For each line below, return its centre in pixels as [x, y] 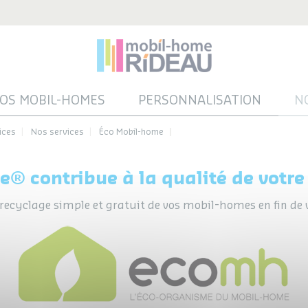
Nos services [57, 132]
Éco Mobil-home [131, 132]
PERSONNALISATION [199, 100]
